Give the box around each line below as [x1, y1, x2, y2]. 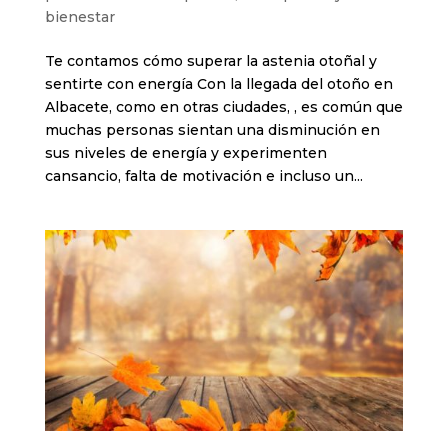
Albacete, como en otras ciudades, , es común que [44, 97, 403, 116]
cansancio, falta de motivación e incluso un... [44, 166, 363, 185]
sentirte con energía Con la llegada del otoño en [44, 74, 393, 93]
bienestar [44, 7, 115, 26]
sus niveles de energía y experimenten [44, 143, 327, 162]
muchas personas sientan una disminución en [44, 120, 380, 139]
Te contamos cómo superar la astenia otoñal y [44, 51, 377, 70]
